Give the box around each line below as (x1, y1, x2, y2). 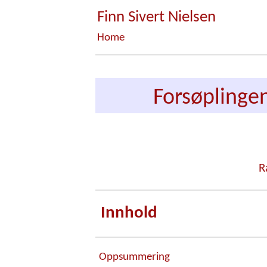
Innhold (100, 205, 157, 222)
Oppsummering (98, 252, 170, 263)
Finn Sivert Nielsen (97, 10, 216, 26)
